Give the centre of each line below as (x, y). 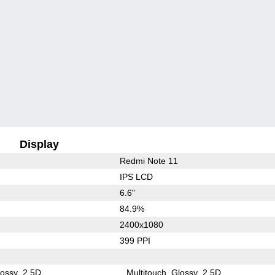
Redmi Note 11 (149, 161)
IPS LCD (136, 176)
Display (40, 144)
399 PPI (135, 240)
